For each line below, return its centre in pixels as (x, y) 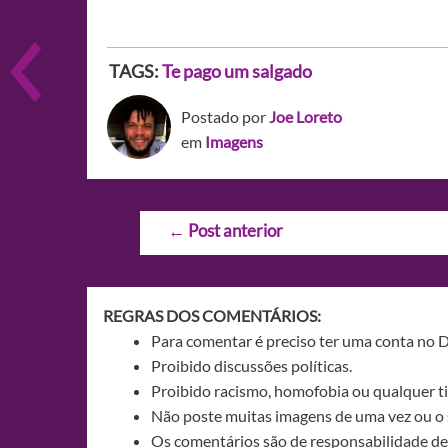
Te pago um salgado (237, 71)
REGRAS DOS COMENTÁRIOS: (212, 315)
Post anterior (233, 230)
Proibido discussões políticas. (251, 365)
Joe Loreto (305, 116)
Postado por (225, 116)
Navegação (177, 222)
